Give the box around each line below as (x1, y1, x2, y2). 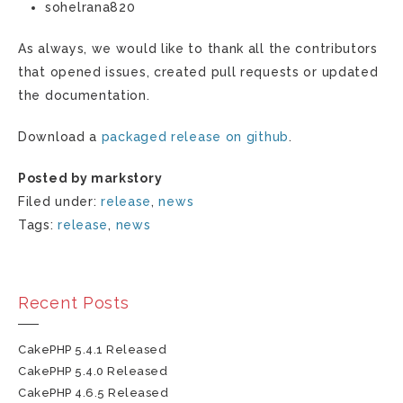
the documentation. (18, 88, 150, 103)
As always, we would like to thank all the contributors (18, 41, 378, 56)
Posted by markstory (18, 171, 163, 185)
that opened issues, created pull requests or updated (18, 65, 379, 79)
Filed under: (18, 194, 102, 209)
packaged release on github (101, 130, 289, 144)
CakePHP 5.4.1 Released (18, 343, 167, 356)
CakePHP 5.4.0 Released (18, 364, 168, 378)
